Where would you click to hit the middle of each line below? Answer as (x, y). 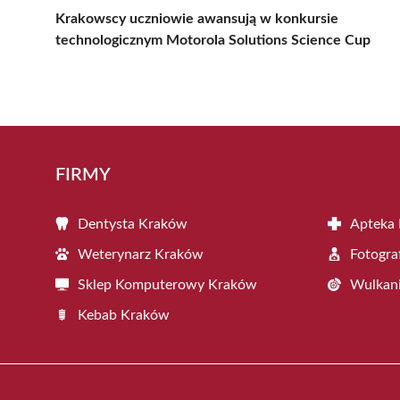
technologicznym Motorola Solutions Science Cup (213, 40)
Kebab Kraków (124, 315)
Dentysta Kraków (133, 224)
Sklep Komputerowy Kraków (167, 284)
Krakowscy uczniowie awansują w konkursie (197, 18)
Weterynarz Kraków (141, 254)
